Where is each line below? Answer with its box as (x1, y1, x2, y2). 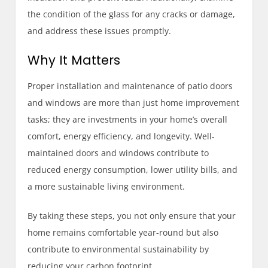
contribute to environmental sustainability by (28, 243, 209, 255)
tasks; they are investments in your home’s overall (28, 113, 228, 125)
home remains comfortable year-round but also (28, 226, 219, 238)
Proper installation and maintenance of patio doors (28, 80, 233, 92)
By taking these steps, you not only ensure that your (28, 209, 236, 221)
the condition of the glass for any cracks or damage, (28, 8, 236, 20)
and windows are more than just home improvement (28, 96, 240, 108)
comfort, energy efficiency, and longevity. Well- (28, 130, 215, 142)
